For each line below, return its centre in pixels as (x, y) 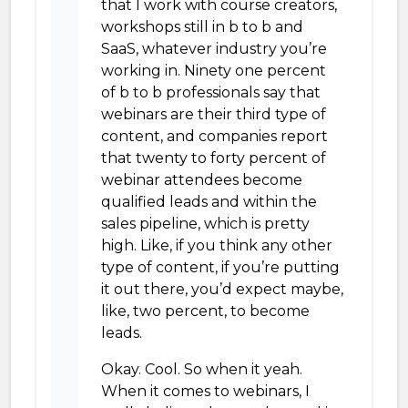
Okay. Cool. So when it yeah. (202, 369)
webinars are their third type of (214, 114)
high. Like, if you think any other (217, 245)
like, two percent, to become (205, 311)
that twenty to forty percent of (214, 158)
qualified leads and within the (209, 202)
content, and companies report (214, 136)
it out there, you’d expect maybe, (222, 289)
